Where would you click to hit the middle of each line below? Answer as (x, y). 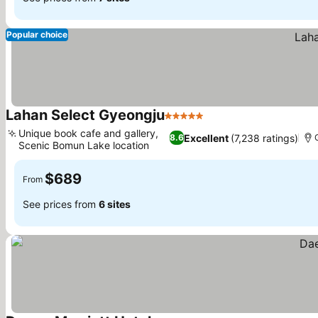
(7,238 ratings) (264, 138)
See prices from (61, 204)
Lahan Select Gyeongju (85, 115)
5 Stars (183, 123)
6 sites (115, 204)
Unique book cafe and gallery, (88, 133)
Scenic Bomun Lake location (84, 145)
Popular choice (37, 34)
